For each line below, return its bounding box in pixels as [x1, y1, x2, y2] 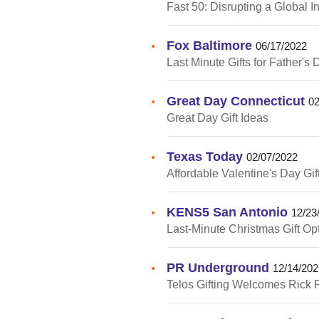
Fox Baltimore [167, 37, 252, 53]
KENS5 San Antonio [167, 204, 288, 219]
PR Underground [167, 259, 269, 275]
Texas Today [167, 148, 243, 164]
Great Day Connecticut [167, 93, 305, 108]
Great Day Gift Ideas [167, 111, 268, 124]
